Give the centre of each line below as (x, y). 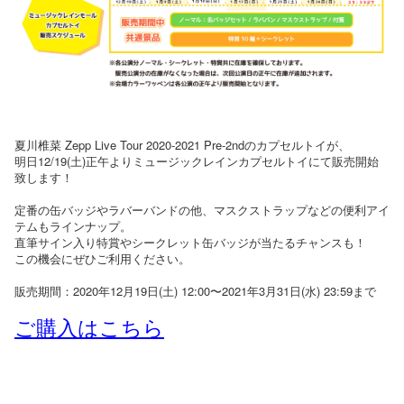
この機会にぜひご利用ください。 (102, 258)
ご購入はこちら (89, 327)
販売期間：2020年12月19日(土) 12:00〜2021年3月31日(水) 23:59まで (195, 291)
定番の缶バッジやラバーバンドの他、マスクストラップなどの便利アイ (202, 210)
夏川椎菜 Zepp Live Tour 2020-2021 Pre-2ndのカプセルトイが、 (182, 145)
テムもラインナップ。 (73, 226)
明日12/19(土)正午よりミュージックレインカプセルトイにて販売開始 (197, 161)
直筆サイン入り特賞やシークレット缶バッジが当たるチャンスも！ (190, 242)
